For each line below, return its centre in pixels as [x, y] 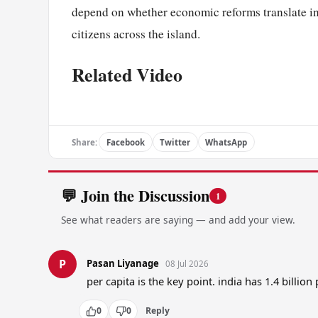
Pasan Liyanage [122, 264]
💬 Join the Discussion [135, 196]
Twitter [175, 142]
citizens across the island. [136, 34]
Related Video [127, 75]
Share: [84, 142]
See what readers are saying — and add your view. [178, 219]
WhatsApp [226, 142]
